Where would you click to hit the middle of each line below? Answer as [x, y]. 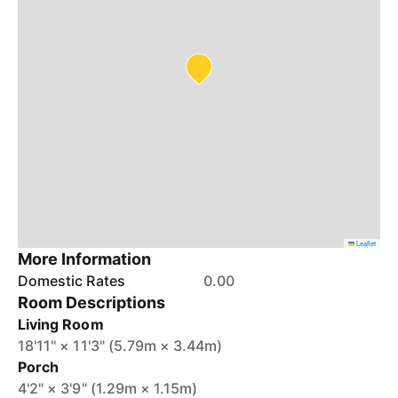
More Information [85, 259]
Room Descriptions [92, 302]
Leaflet [365, 243]
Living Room [61, 324]
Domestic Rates [72, 281]
